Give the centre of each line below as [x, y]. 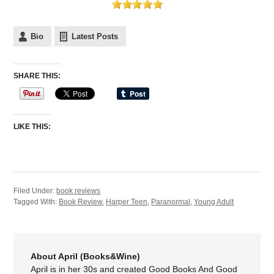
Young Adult [214, 202]
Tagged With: [36, 202]
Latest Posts [95, 36]
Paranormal [171, 202]
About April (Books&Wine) [86, 256]
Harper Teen [127, 202]
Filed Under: [35, 191]
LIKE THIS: [32, 126]
